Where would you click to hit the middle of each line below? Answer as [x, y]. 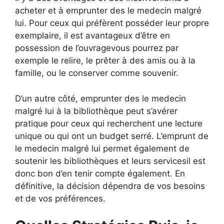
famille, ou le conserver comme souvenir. [97, 73]
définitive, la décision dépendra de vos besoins [110, 186]
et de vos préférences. [60, 198]
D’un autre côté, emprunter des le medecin [100, 98]
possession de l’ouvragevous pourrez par [97, 48]
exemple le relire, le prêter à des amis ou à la [105, 60]
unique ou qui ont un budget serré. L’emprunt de [112, 136]
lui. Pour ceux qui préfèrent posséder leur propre [112, 23]
